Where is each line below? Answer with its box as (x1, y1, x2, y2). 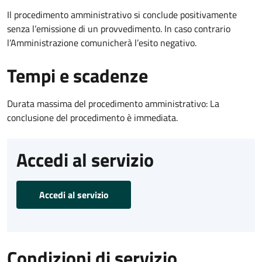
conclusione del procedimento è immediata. (7, 110, 178, 125)
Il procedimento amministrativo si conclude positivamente (7, 7, 237, 22)
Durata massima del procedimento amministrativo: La (7, 96, 219, 111)
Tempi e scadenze (7, 61, 148, 89)
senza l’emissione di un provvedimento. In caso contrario (7, 21, 230, 36)
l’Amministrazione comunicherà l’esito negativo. (7, 35, 196, 50)
